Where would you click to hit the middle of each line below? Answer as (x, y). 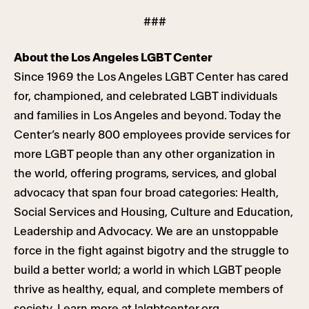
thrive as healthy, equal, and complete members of (149, 289)
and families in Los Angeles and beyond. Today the (148, 116)
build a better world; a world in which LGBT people (148, 270)
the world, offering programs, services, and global (145, 173)
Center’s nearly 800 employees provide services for (152, 135)
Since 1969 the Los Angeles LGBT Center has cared (151, 77)
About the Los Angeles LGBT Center (113, 58)
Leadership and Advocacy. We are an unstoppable (146, 231)
